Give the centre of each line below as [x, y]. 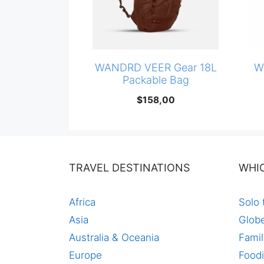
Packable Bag [156, 80]
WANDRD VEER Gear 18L [156, 67]
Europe [85, 255]
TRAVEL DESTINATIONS [129, 167]
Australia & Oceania [114, 237]
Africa [82, 202]
